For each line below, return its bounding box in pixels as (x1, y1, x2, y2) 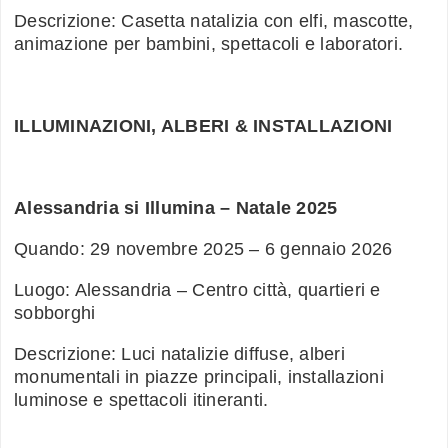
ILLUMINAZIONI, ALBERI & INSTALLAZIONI (14, 116, 393, 137)
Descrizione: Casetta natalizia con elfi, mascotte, (14, 11, 414, 32)
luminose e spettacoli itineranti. (14, 390, 269, 411)
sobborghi (14, 303, 96, 324)
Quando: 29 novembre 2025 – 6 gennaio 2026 (14, 239, 393, 260)
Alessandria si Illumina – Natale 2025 (14, 198, 338, 219)
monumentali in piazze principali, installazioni (14, 367, 384, 388)
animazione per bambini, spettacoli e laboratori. (14, 34, 403, 55)
